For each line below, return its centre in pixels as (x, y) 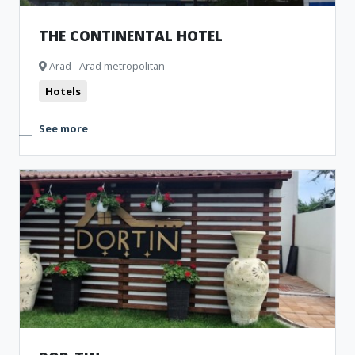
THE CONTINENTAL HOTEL (131, 36)
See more (63, 128)
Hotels (63, 91)
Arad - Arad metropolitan (106, 66)
